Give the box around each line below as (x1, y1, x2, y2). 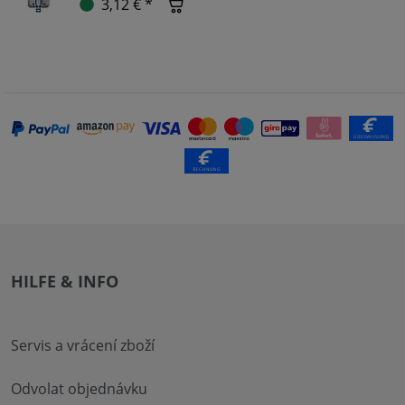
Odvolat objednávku (11, 379, 147, 400)
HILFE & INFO (11, 270, 118, 293)
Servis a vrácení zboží (11, 335, 155, 356)
